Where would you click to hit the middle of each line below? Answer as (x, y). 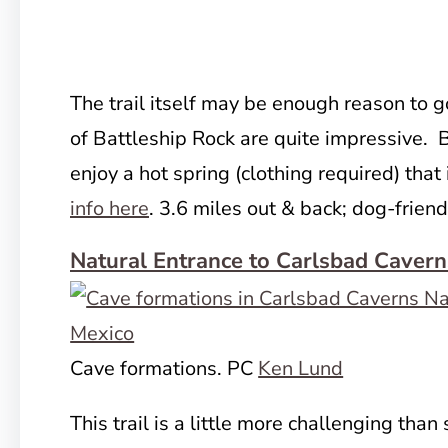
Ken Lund (301, 368)
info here (109, 208)
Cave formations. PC (164, 368)
